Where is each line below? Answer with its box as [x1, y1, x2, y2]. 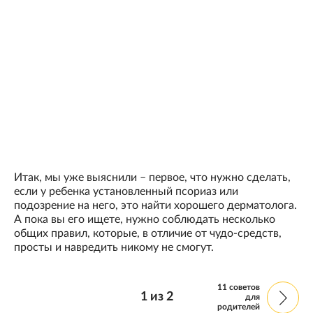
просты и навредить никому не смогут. [14, 242, 214, 254]
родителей [217, 303, 260, 312]
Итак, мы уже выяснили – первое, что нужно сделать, [14, 172, 291, 184]
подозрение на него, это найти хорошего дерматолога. [14, 200, 297, 212]
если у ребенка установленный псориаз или [14, 186, 238, 198]
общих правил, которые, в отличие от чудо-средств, [14, 228, 282, 240]
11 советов [217, 283, 260, 292]
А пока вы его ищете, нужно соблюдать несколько [14, 214, 275, 226]
